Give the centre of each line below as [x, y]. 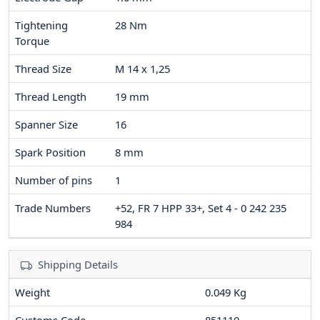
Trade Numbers [53, 208]
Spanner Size [46, 125]
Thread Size [43, 69]
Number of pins [54, 180]
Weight [32, 292]
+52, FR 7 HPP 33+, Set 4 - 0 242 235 [201, 208]
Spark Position [50, 152]
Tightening [41, 25]
